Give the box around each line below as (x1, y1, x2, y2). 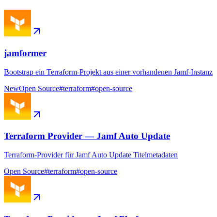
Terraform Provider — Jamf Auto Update (4, 131, 170, 141)
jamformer (4, 47, 46, 58)
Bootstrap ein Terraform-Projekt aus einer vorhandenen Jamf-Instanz (4, 67, 213, 76)
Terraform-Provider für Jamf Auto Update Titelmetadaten (4, 150, 178, 159)
